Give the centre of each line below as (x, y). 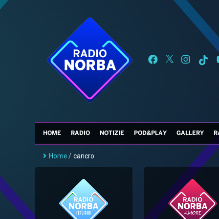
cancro (84, 156)
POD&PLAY (150, 133)
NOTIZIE (112, 133)
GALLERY (190, 133)
